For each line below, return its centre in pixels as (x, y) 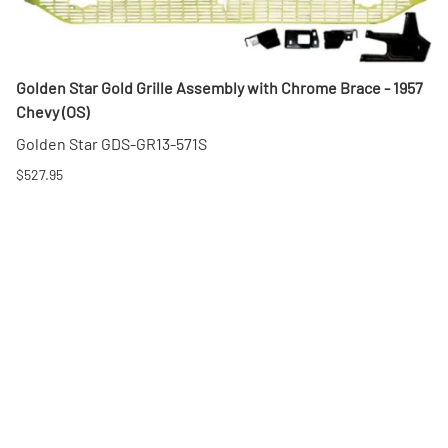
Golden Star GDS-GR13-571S (111, 144)
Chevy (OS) (52, 112)
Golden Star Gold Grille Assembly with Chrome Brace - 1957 (219, 88)
